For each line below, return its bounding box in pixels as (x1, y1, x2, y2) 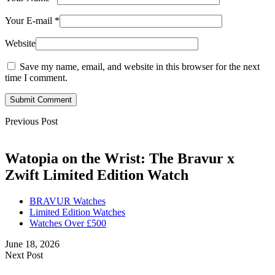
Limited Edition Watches (29, 206, 125, 217)
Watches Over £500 (29, 217, 106, 228)
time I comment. (5, 72, 68, 83)
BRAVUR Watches (29, 195, 106, 206)
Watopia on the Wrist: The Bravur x (5, 150, 234, 166)
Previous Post (5, 115, 58, 126)
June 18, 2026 (5, 238, 60, 249)
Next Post (5, 249, 43, 260)
